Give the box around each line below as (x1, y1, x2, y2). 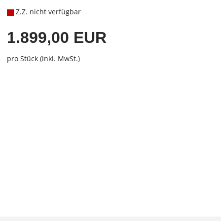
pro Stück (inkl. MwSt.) (6, 54, 80, 63)
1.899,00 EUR (6, 29, 107, 46)
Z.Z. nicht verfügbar (13, 7, 81, 16)
